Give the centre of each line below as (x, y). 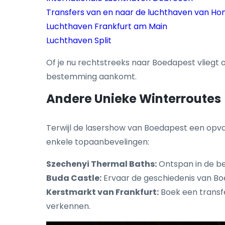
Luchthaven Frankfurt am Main (107, 27)
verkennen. (68, 206)
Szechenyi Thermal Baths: (101, 164)
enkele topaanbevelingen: (98, 142)
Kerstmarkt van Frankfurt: (102, 192)
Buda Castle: (74, 178)
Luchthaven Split (79, 41)
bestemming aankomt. (91, 77)
